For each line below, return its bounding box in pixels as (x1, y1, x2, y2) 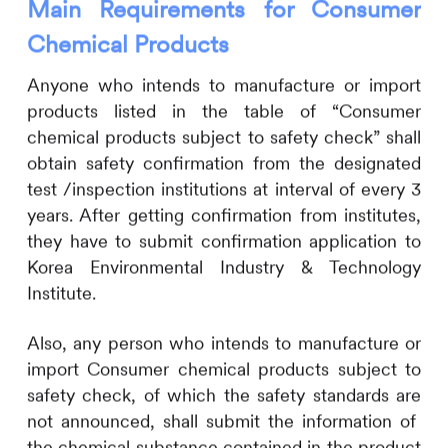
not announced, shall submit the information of (26, 408, 422, 432)
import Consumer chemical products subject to (26, 356, 422, 380)
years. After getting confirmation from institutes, (26, 203, 422, 227)
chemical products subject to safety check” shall (26, 125, 422, 149)
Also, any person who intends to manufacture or (26, 330, 422, 354)
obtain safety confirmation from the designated (26, 151, 422, 175)
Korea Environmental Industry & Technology (26, 255, 422, 279)
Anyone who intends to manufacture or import (26, 73, 422, 97)
